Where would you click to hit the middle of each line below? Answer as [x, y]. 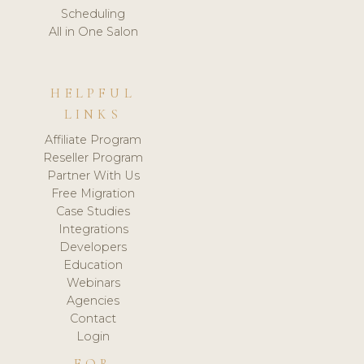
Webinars [93, 283]
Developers [93, 247]
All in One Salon [93, 31]
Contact [93, 319]
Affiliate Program [93, 140]
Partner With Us [93, 176]
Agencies [93, 301]
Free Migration [93, 194]
